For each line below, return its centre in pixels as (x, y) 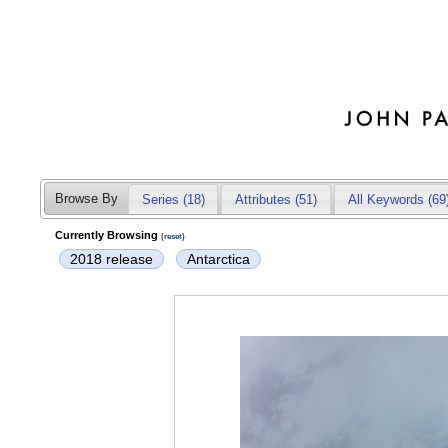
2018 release (111, 258)
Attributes (263, 199)
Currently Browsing (108, 234)
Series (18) (173, 199)
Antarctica (218, 258)
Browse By (86, 199)
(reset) (173, 236)
